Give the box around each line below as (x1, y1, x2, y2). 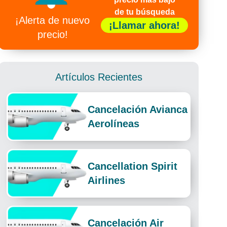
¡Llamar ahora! (109, 20, 180, 31)
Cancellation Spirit (88, 161, 178, 172)
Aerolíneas (88, 118, 140, 129)
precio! (37, 29, 68, 40)
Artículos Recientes (55, 71, 142, 83)
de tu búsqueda (114, 8, 175, 16)
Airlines (88, 175, 126, 186)
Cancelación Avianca (88, 104, 188, 115)
